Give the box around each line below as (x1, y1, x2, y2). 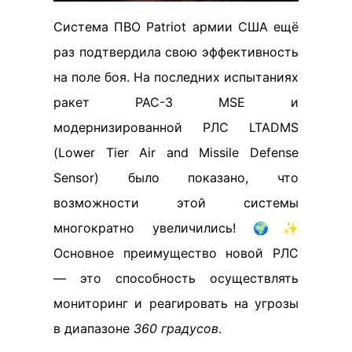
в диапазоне (53, 320, 134, 336)
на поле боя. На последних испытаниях (53, 68, 299, 85)
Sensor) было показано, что (53, 169, 299, 185)
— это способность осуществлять (53, 269, 299, 286)
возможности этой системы (53, 194, 299, 211)
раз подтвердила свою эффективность (53, 43, 299, 60)
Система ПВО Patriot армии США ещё (53, 18, 299, 35)
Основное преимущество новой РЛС (53, 244, 299, 261)
